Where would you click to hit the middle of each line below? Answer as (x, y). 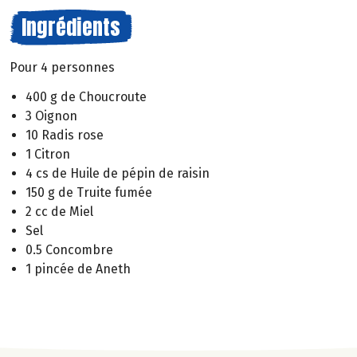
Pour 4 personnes (62, 67)
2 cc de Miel (59, 211)
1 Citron (48, 154)
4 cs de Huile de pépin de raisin (118, 173)
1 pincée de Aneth (78, 269)
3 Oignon (51, 116)
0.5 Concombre (69, 249)
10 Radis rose (65, 135)
